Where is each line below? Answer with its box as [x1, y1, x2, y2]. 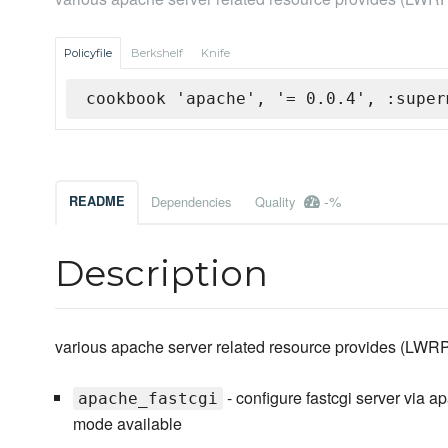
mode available [72, 412, 182, 436]
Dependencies [151, 192, 231, 212]
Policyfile [64, 46, 112, 61]
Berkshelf [131, 46, 183, 61]
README [69, 192, 125, 211]
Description [55, 251, 268, 296]
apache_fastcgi [77, 389, 218, 409]
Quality [255, 192, 299, 212]
